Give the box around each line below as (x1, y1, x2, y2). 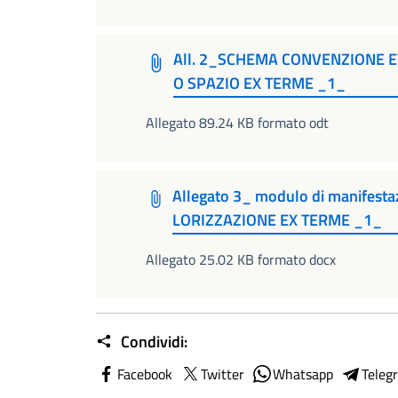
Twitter (201, 363, 244, 386)
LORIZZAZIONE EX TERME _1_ (171, 207, 382, 232)
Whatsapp (273, 363, 333, 386)
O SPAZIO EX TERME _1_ (173, 70, 346, 95)
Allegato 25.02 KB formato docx (146, 249, 336, 271)
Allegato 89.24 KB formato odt (146, 112, 329, 134)
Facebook (117, 363, 172, 386)
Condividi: (117, 330, 187, 354)
